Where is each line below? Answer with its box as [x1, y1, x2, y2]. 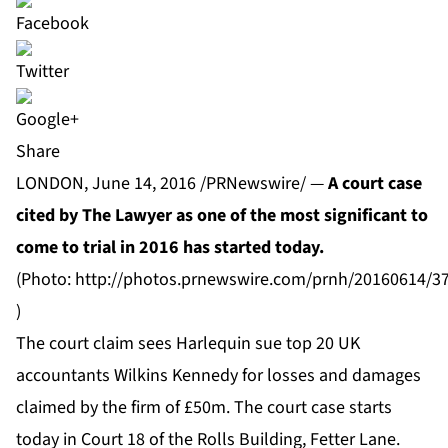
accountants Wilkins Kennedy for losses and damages [16, 363, 421, 389]
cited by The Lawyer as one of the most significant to [16, 203, 428, 229]
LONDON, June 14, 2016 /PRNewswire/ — [16, 171, 328, 197]
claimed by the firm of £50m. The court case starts [16, 395, 392, 421]
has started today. [183, 235, 324, 261]
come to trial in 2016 [16, 235, 179, 261]
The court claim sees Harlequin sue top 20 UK [16, 331, 360, 357]
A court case [328, 171, 422, 197]
